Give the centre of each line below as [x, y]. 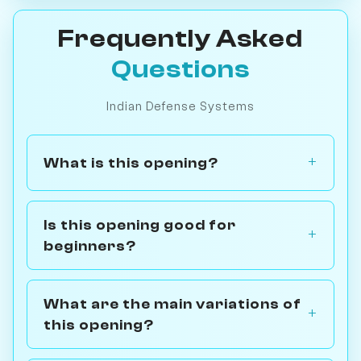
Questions [180, 70]
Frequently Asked [180, 39]
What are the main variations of [172, 304]
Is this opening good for [140, 225]
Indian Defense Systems [180, 107]
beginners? [90, 246]
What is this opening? [131, 163]
